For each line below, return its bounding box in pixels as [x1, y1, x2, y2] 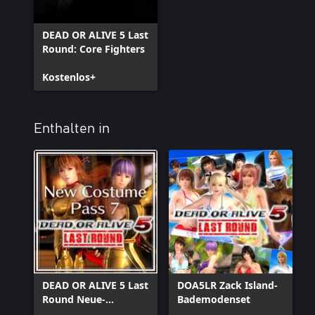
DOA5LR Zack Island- [177, 278, 278, 292]
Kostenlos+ [42, 70, 96, 84]
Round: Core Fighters [42, 42, 145, 56]
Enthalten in [34, 122, 110, 136]
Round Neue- [42, 292, 105, 306]
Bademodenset [177, 292, 250, 306]
